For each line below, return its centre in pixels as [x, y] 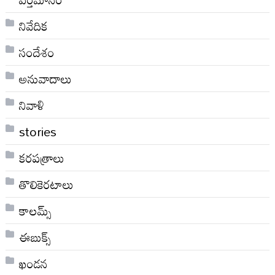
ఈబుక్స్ [35, 237]
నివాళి [31, 105]
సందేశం [37, 52]
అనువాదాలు [45, 78]
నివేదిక [33, 25]
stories [37, 131]
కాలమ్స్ [35, 210]
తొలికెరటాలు [46, 184]
